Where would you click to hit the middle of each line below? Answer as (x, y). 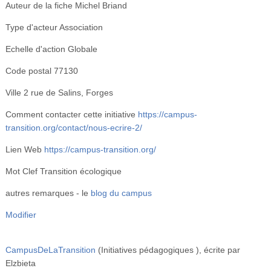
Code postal (28, 71)
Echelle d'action (35, 49)
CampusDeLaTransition (50, 250)
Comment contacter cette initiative (70, 115)
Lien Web (23, 150)
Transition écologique (80, 171)
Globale (82, 49)
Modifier (21, 215)
